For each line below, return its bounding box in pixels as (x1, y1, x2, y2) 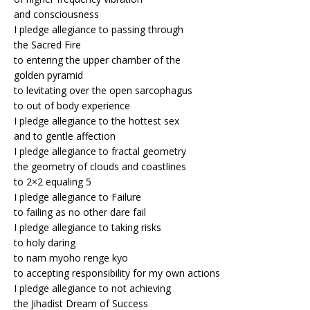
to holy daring (14, 235, 75, 249)
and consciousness (14, 7, 99, 21)
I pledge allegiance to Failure (14, 190, 141, 203)
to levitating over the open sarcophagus (14, 83, 192, 97)
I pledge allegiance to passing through (14, 22, 183, 36)
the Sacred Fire (14, 37, 81, 51)
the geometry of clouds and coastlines (14, 159, 186, 173)
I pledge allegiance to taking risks (14, 220, 161, 234)
